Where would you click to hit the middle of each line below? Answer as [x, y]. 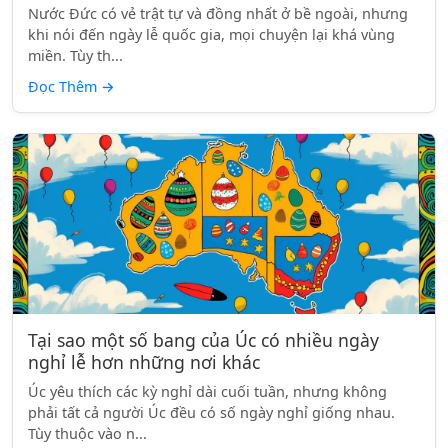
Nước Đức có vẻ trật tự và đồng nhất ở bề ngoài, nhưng [218, 13]
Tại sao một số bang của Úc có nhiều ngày [203, 340]
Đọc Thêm [64, 86]
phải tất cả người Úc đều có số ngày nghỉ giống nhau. [211, 412]
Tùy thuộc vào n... [87, 433]
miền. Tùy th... [75, 55]
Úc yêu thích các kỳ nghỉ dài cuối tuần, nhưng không [207, 391]
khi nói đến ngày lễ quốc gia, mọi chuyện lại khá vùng [211, 34]
